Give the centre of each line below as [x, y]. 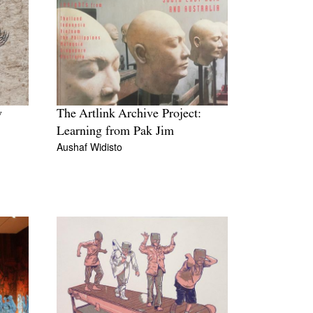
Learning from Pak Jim [115, 132]
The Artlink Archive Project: [129, 115]
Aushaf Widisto [89, 147]
